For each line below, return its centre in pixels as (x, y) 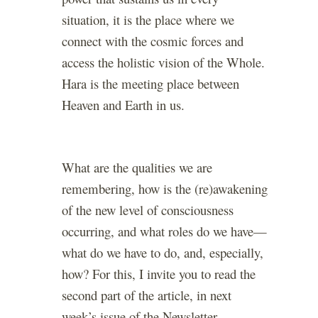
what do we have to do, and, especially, (163, 253)
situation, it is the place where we (148, 20)
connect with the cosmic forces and (153, 41)
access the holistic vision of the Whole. (163, 62)
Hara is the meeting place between (150, 84)
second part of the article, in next (147, 295)
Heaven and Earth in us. (123, 105)
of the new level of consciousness (148, 210)
